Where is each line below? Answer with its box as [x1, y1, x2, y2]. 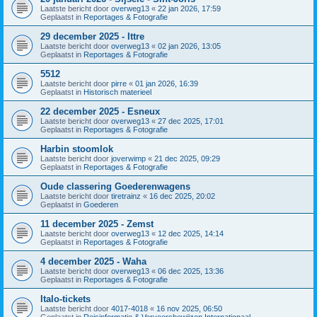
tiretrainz [111, 191, 141, 200]
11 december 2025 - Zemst [40, 218, 154, 229]
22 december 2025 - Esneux [40, 105, 160, 117]
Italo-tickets [40, 293, 91, 304]
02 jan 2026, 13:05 [158, 41, 221, 50]
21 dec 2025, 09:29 [154, 154, 220, 163]
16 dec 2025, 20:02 [149, 191, 215, 200]
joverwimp [111, 154, 146, 163]
